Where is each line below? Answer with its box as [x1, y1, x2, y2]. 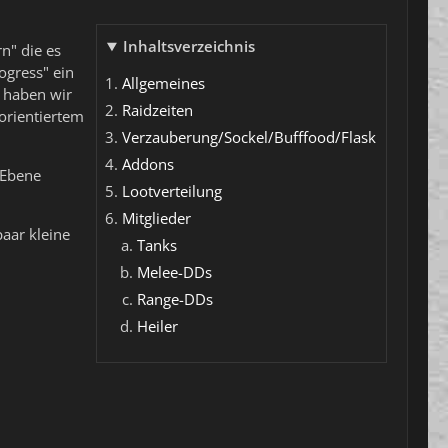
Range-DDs [137, 289, 213, 309]
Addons [122, 154, 174, 174]
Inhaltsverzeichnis [122, 36, 255, 56]
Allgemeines [122, 73, 205, 93]
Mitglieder [122, 208, 191, 228]
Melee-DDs [137, 262, 212, 282]
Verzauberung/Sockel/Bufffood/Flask [122, 127, 376, 147]
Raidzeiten [122, 100, 193, 120]
